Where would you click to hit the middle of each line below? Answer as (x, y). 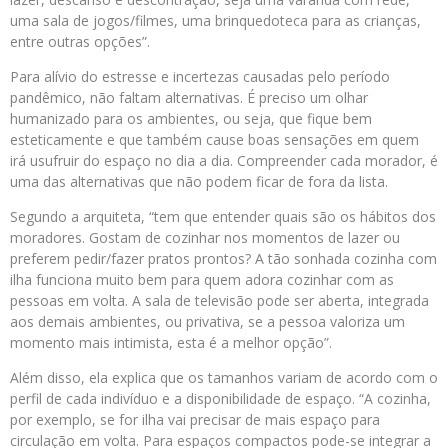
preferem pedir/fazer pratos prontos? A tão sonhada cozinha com (223, 259)
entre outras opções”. (80, 42)
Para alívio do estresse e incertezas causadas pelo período (200, 77)
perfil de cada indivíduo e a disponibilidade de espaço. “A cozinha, (220, 399)
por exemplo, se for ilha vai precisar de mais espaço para (195, 420)
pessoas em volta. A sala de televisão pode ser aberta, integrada (219, 301)
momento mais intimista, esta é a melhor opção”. (171, 343)
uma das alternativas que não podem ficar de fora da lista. (199, 182)
